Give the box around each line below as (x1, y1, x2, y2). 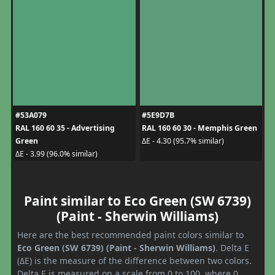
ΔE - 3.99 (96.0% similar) (15, 149, 98, 160)
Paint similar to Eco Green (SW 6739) (24, 192, 251, 209)
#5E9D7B (142, 109, 174, 120)
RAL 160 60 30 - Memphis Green (142, 122, 257, 133)
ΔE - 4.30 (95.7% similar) (142, 136, 224, 147)
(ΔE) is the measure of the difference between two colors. (17, 254, 252, 266)
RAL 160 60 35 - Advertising (15, 122, 115, 133)
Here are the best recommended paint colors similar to (17, 228, 244, 241)
